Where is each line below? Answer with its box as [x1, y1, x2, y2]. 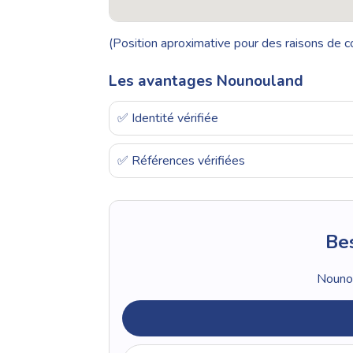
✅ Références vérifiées [117, 152, 245, 170]
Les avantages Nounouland [109, 71, 303, 92]
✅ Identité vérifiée [117, 110, 218, 128]
